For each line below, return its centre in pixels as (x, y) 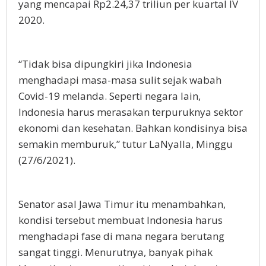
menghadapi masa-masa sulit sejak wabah (120, 80)
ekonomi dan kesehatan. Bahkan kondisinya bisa (133, 128)
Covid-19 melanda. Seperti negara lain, (110, 96)
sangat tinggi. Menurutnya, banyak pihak (115, 252)
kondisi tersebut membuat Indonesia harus (121, 220)
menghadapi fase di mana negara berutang (121, 236)
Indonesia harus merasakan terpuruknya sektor (131, 112)
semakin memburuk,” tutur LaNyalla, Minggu (126, 144)
